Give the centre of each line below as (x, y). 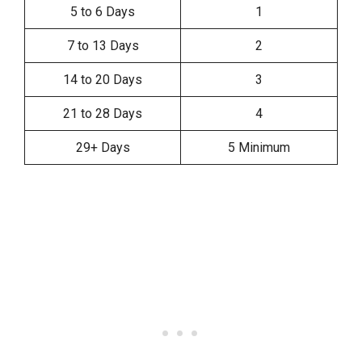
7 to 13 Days (103, 45)
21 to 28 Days (103, 113)
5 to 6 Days (103, 11)
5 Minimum (259, 147)
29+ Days (103, 147)
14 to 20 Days (103, 79)
